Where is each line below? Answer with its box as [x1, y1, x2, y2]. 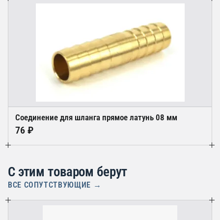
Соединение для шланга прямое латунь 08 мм [15, 112, 177, 123]
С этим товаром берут [8, 164, 128, 180]
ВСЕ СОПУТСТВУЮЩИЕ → [8, 180, 102, 190]
